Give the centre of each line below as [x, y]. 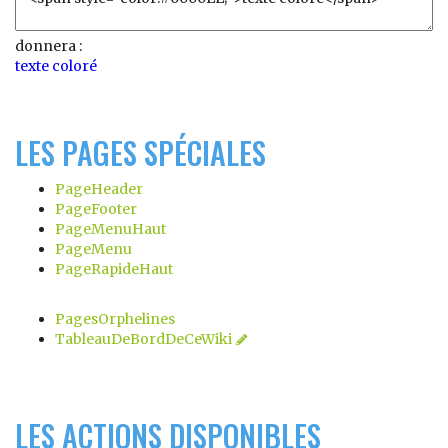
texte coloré [56, 66]
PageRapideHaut [114, 269]
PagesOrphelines [115, 319]
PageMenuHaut [110, 229]
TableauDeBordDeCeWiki [143, 339]
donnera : [48, 46]
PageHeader [99, 189]
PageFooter [96, 209]
